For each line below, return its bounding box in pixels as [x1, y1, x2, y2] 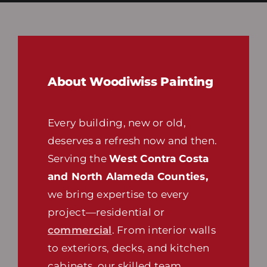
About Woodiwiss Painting [47, 74, 213, 89]
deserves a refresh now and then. [47, 135, 218, 147]
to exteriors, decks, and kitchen [47, 242, 210, 254]
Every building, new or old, [47, 117, 186, 129]
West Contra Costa [109, 153, 209, 165]
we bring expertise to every [47, 188, 188, 201]
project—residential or [47, 206, 165, 219]
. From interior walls [111, 224, 216, 237]
